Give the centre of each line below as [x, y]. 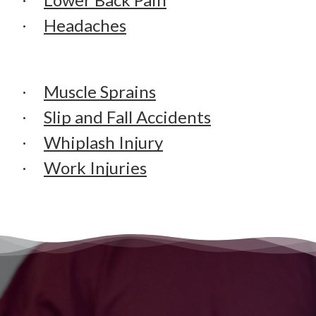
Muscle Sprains [99, 92]
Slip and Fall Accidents [127, 117]
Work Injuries [95, 168]
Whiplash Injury [103, 142]
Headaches [85, 25]
